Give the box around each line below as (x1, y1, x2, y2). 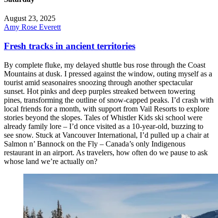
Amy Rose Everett (4, 23, 61, 32)
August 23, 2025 (4, 14, 55, 23)
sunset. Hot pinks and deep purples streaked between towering (4, 87, 195, 95)
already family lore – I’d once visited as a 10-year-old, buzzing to (4, 122, 203, 130)
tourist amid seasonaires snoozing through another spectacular (4, 78, 193, 87)
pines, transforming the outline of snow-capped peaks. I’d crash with (4, 95, 214, 104)
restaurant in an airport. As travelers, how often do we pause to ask (4, 148, 208, 157)
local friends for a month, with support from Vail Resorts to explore (4, 104, 209, 113)
